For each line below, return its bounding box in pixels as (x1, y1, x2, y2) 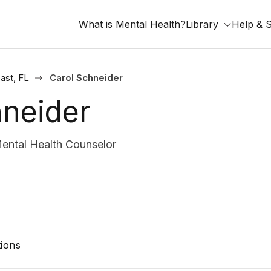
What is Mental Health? (79, 18, 186, 30)
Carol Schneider (50, 72, 123, 83)
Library (186, 18, 218, 30)
